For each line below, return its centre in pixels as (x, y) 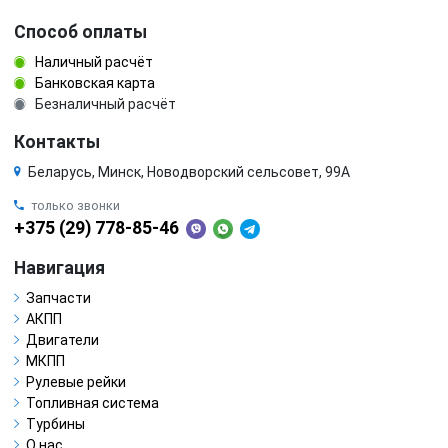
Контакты (57, 142)
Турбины (55, 424)
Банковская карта (93, 83)
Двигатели (62, 340)
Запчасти (58, 298)
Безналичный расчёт (104, 104)
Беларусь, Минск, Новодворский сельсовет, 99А (189, 172)
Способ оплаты (80, 32)
